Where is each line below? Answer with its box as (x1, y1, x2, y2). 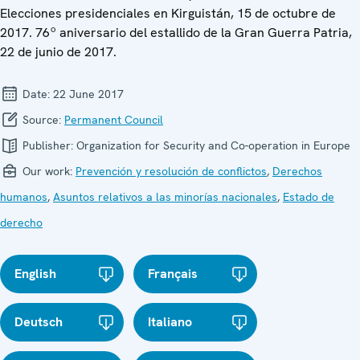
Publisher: (19, 137, 76, 153)
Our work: (19, 163, 76, 178)
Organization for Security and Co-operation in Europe (76, 137, 350, 153)
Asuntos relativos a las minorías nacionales (53, 189, 277, 204)
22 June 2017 (53, 86, 124, 101)
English (14, 264, 56, 282)
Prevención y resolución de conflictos (76, 163, 267, 178)
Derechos (272, 163, 322, 178)
